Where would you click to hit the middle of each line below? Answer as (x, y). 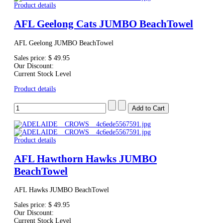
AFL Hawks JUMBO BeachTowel (61, 190)
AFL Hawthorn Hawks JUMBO (85, 159)
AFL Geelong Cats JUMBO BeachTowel (104, 24)
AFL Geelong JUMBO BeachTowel (64, 43)
